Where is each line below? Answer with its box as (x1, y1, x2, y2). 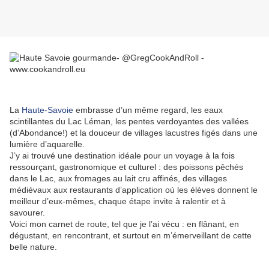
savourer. (10, 208, 47, 218)
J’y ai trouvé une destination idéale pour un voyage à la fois (10, 151, 235, 161)
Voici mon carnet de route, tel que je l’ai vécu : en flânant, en (10, 219, 239, 229)
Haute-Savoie (22, 105, 73, 115)
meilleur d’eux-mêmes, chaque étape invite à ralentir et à (10, 196, 226, 207)
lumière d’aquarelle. (10, 139, 87, 150)
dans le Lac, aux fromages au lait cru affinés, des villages (10, 174, 227, 184)
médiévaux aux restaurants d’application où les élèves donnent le (10, 185, 258, 195)
